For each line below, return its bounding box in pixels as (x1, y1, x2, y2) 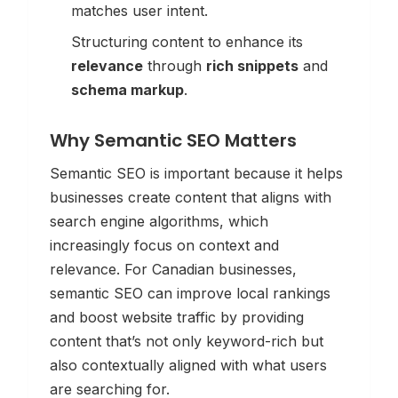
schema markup (71, 80, 184, 99)
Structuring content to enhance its (71, 32, 303, 51)
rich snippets (206, 56, 298, 75)
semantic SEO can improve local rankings (50, 283, 330, 302)
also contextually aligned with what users (50, 355, 327, 374)
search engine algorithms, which (50, 211, 268, 230)
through (143, 56, 206, 75)
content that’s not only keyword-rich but (50, 331, 323, 350)
